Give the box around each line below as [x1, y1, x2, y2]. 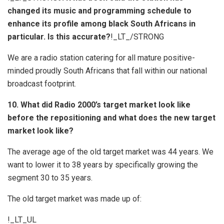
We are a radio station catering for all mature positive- [7, 52, 195, 62]
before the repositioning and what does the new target [7, 112, 215, 122]
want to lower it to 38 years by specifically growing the [7, 159, 198, 169]
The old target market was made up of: [7, 193, 141, 203]
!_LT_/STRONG [110, 31, 164, 41]
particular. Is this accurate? [7, 31, 110, 41]
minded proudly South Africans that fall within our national [7, 65, 207, 75]
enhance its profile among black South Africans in [7, 18, 195, 28]
